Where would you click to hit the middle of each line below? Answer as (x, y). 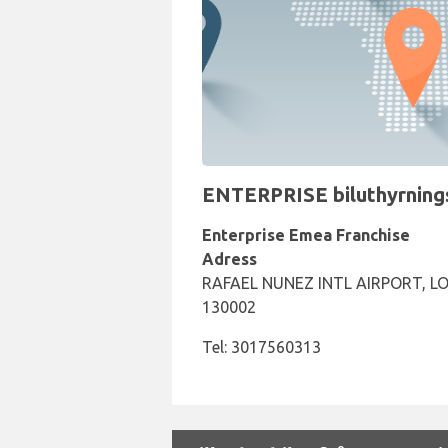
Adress (229, 259)
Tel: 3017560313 (261, 347)
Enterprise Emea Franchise (306, 235)
